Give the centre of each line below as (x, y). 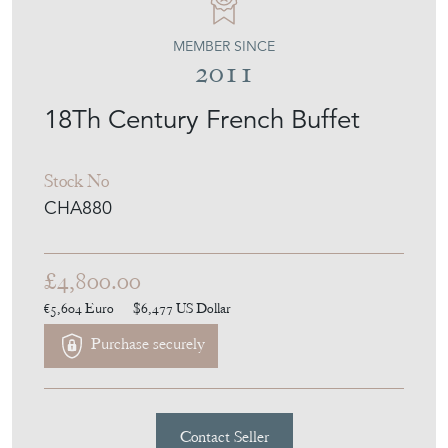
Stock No (76, 180)
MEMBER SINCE (224, 45)
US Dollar (203, 307)
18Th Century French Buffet (202, 118)
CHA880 (78, 207)
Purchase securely (146, 344)
